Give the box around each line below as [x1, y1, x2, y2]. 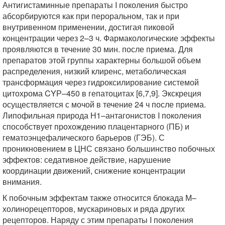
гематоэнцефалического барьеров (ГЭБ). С [3, 132, 165, 143]
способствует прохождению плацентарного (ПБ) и [3, 121, 189, 132]
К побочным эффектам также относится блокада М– [3, 192, 196, 203]
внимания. [3, 176, 42, 187]
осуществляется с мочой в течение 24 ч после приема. [3, 98, 206, 110]
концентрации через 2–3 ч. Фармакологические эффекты [3, 32, 215, 44]
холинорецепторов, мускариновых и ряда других [3, 203, 185, 214]
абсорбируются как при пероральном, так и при [3, 10, 179, 22]
